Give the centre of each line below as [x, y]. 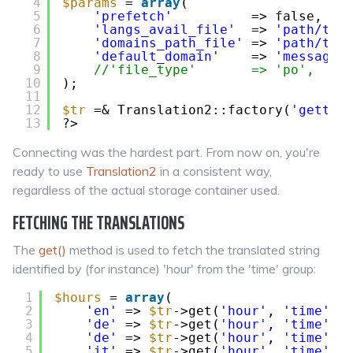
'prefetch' [133, 16]
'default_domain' [157, 56]
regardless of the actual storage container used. [146, 190]
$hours [78, 297]
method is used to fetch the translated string [193, 250]
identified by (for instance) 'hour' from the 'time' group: [164, 269]
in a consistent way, [214, 171]
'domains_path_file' [169, 43]
